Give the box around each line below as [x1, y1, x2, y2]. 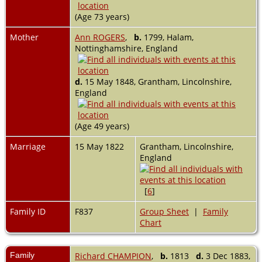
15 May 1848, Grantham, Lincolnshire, [82, 75, 232, 87]
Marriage [10, 140, 46, 152]
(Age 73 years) [75, 11, 132, 22]
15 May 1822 [75, 140, 126, 152]
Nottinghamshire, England [75, 42, 178, 54]
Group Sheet [140, 205, 189, 217]
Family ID [10, 205, 46, 217]
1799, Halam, [142, 31, 194, 43]
